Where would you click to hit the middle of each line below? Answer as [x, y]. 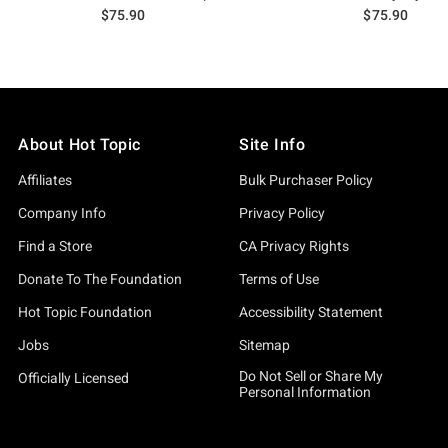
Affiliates [45, 180]
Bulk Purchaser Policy [306, 180]
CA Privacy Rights [294, 246]
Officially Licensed [73, 378]
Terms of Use [279, 279]
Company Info [62, 213]
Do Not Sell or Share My [311, 376]
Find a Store [55, 246]
